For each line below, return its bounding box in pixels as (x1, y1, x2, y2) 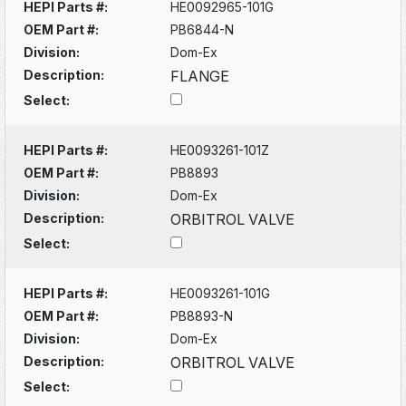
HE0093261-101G (170, 285, 271, 301)
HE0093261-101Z (170, 141, 270, 158)
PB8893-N (170, 307, 234, 324)
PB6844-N (170, 21, 235, 37)
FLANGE (170, 66, 230, 85)
